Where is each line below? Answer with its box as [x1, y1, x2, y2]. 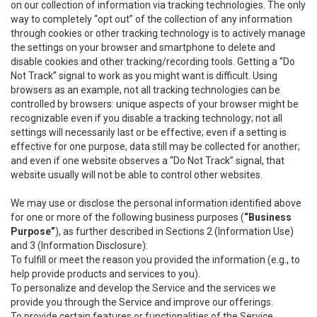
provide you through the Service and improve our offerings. [11, 296, 273, 308]
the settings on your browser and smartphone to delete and [11, 42, 275, 53]
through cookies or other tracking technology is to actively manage [11, 28, 306, 39]
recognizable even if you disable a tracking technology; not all [11, 113, 282, 124]
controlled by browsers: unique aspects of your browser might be [11, 98, 299, 110]
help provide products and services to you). [11, 268, 200, 279]
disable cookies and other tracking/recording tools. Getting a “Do [11, 56, 295, 67]
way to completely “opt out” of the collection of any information [11, 13, 292, 25]
